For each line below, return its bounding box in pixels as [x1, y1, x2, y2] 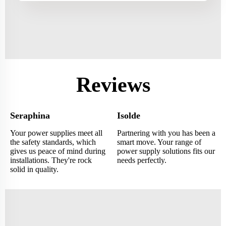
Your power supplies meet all [10, 128, 102, 137]
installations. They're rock [10, 155, 92, 164]
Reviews [76, 73, 150, 96]
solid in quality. [10, 164, 59, 174]
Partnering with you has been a [117, 128, 216, 137]
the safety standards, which [10, 137, 96, 146]
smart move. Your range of [117, 137, 202, 146]
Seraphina [10, 110, 50, 121]
